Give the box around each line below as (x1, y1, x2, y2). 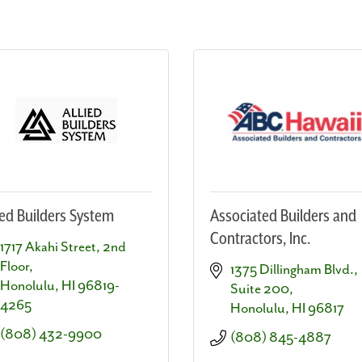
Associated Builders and (210, 206, 356, 226)
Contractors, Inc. (210, 229, 310, 249)
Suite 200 (230, 280, 289, 297)
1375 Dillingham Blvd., (230, 261, 358, 278)
